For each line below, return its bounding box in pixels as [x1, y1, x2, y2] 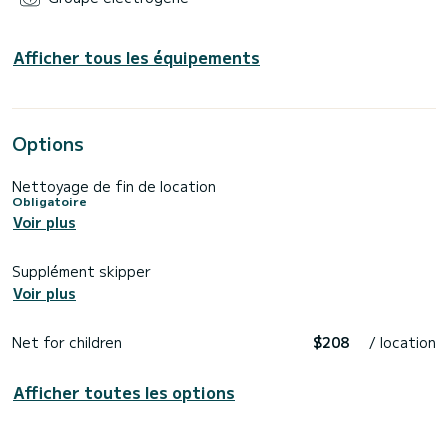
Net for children [12, 332, 122, 353]
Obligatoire [12, 191, 87, 209]
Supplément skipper [12, 261, 151, 282]
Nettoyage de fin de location [12, 175, 216, 196]
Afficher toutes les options [13, 380, 235, 405]
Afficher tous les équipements [13, 44, 260, 69]
